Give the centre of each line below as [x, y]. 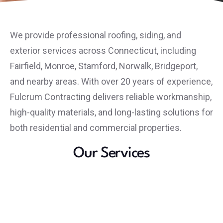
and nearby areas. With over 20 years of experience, [111, 82]
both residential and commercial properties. [96, 128]
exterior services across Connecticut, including [103, 51]
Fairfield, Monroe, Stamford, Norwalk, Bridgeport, [104, 66]
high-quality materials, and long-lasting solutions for [111, 112]
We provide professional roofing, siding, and [96, 35]
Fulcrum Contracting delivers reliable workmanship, [111, 97]
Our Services [111, 154]
